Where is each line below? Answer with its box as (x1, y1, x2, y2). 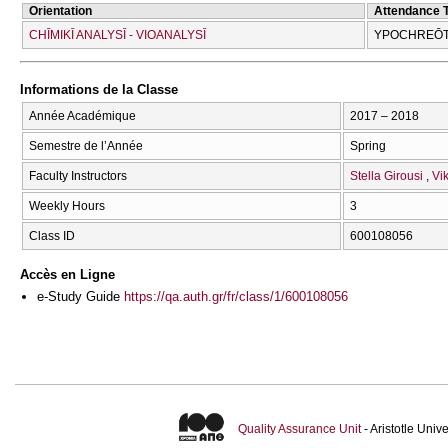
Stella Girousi (350, 168, 423, 183)
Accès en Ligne (20, 267, 115, 283)
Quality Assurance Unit (237, 421, 361, 436)
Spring (350, 138, 386, 153)
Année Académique (29, 108, 136, 123)
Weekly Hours (29, 198, 105, 213)
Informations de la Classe (20, 82, 178, 98)
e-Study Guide (37, 289, 124, 305)
